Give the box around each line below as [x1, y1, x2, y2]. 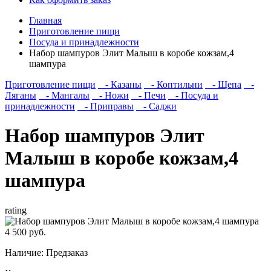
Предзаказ [46, 247, 88, 258]
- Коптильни [144, 79, 203, 90]
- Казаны [98, 79, 142, 90]
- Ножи [92, 90, 129, 100]
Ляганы [5, 90, 36, 100]
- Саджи [136, 101, 177, 111]
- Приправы [77, 101, 134, 111]
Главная [29, 15, 62, 25]
